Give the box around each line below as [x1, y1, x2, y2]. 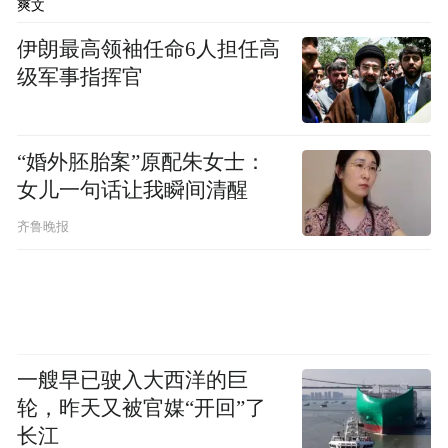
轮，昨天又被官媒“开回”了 [17, 397, 267, 420]
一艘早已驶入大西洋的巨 [17, 369, 249, 392]
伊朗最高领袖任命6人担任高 [17, 37, 281, 60]
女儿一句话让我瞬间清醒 [17, 178, 249, 201]
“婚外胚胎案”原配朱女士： [17, 150, 267, 173]
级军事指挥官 [17, 65, 144, 88]
